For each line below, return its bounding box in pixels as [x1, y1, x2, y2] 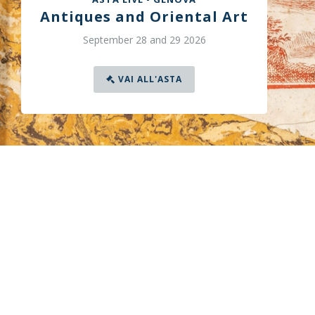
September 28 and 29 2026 [82, 33, 206, 46]
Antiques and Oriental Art [40, 7, 248, 26]
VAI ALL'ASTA [117, 73, 182, 85]
